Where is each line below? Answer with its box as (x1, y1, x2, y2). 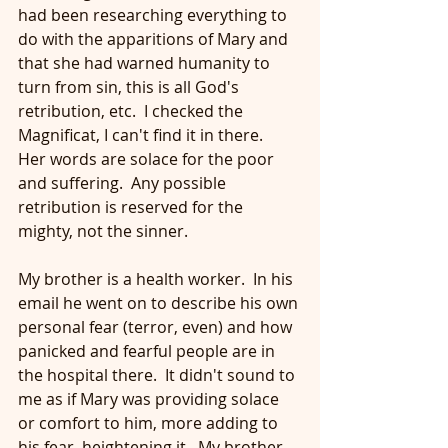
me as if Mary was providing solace (18, 388, 283, 410)
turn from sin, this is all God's (18, 76, 243, 98)
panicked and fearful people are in (18, 340, 279, 362)
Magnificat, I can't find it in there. (18, 124, 271, 146)
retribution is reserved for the (18, 196, 247, 218)
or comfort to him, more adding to (18, 412, 282, 434)
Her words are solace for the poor (18, 148, 278, 170)
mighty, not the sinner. (18, 220, 188, 242)
